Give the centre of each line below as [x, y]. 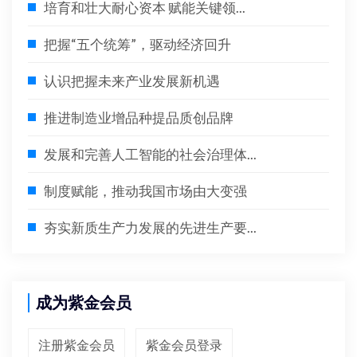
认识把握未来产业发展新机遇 [132, 81]
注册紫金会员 [76, 345]
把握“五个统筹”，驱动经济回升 [137, 44]
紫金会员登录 [184, 345]
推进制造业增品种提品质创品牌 [139, 118]
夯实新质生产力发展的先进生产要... [150, 228]
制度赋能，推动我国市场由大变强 [145, 191]
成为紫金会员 [84, 303]
